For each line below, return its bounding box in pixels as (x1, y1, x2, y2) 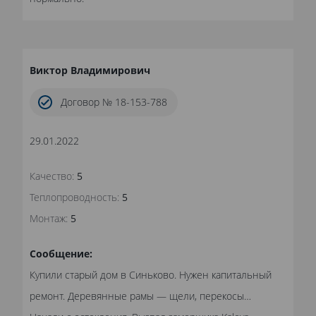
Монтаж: (30, 212, 68, 226)
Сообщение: (30, 247, 92, 261)
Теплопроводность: (30, 190, 119, 205)
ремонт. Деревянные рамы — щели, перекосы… (30, 289, 251, 303)
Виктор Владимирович (30, 63, 150, 78)
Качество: (30, 169, 74, 183)
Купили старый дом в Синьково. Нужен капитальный (30, 268, 272, 282)
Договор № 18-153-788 (61, 95, 167, 109)
